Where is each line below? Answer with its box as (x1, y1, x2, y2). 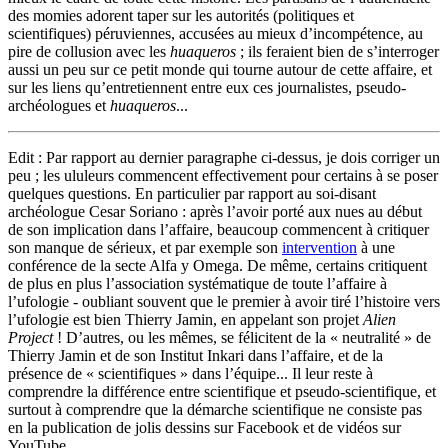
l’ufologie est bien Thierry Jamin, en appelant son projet (8, 310, 363, 328)
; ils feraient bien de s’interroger (236, 42, 439, 60)
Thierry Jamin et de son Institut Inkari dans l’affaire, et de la (8, 346, 383, 364)
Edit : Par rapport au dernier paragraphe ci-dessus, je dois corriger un (8, 148, 440, 166)
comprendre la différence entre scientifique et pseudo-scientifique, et (8, 382, 436, 400)
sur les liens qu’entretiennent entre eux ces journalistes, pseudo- (8, 78, 406, 96)
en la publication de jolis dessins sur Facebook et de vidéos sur (8, 418, 401, 436)
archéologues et (8, 96, 110, 114)
